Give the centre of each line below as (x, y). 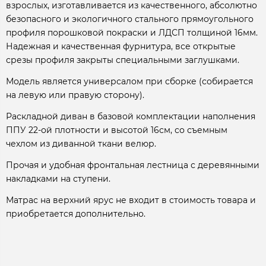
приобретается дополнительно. (76, 213)
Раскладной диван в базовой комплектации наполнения (131, 117)
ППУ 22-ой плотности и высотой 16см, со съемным (117, 130)
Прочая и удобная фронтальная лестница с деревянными (133, 165)
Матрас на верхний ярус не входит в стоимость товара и (131, 200)
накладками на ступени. (58, 179)
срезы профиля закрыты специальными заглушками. (124, 60)
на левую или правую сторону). (76, 95)
